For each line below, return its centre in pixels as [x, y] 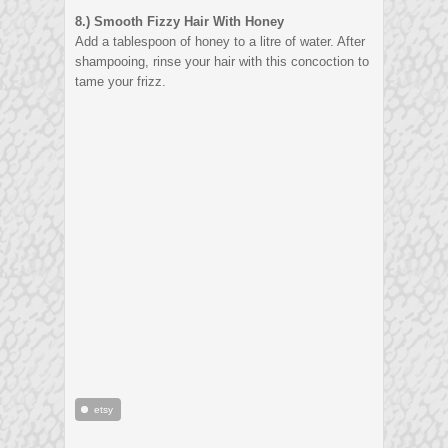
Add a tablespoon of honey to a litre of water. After [220, 42]
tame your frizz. [120, 82]
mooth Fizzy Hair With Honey [193, 22]
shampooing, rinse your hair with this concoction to [222, 62]
